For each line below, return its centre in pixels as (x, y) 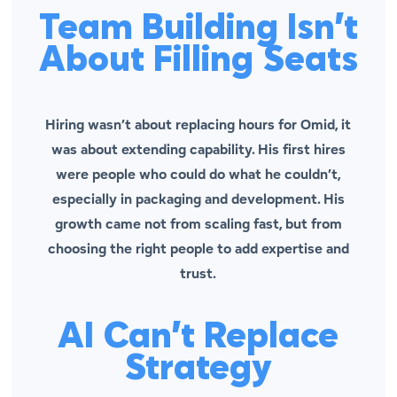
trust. (198, 274)
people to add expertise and (257, 249)
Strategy (198, 370)
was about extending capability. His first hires (198, 150)
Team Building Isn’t (198, 30)
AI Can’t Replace (198, 338)
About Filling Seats (198, 62)
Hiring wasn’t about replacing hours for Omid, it (198, 125)
